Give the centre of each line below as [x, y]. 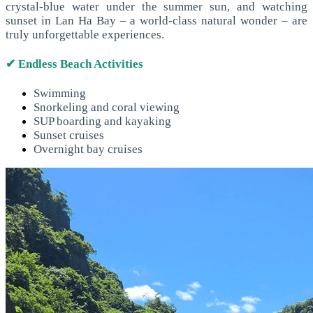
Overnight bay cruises [88, 149]
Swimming [60, 93]
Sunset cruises [69, 135]
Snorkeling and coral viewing [107, 107]
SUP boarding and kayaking [102, 121]
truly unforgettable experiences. [85, 35]
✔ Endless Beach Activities [74, 64]
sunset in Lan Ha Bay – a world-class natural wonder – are [156, 21]
